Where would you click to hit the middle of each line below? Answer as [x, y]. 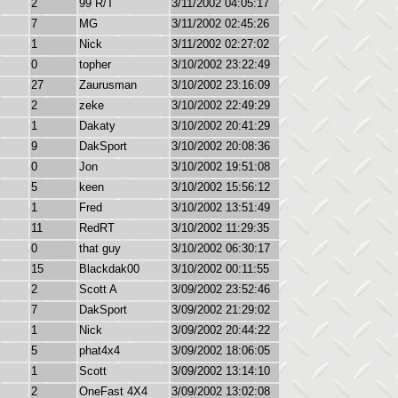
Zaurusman [108, 85]
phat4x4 [99, 350]
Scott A [98, 289]
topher [95, 64]
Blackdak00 [109, 269]
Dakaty [97, 126]
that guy [100, 248]
